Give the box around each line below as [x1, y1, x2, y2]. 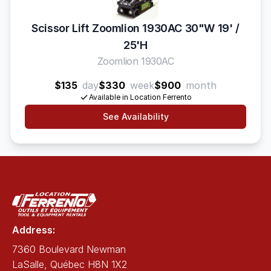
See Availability [102, 111, 169, 122]
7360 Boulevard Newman [12, 243, 126, 255]
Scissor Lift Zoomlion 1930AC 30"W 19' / [31, 22, 240, 34]
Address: [12, 224, 55, 236]
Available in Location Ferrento [89, 93, 192, 102]
